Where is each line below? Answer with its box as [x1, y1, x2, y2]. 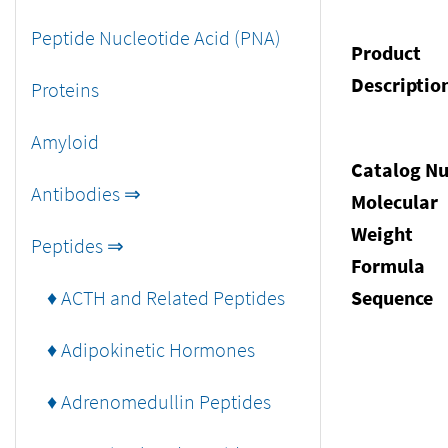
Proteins [31, 77, 99, 102]
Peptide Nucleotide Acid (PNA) [31, 25, 281, 50]
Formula [351, 253, 425, 278]
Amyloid [31, 129, 99, 154]
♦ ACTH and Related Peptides [31, 285, 285, 310]
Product [351, 40, 421, 65]
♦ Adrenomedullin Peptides [31, 389, 271, 414]
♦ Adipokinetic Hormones [31, 337, 255, 362]
